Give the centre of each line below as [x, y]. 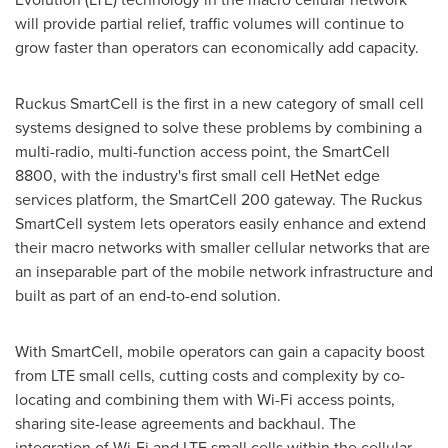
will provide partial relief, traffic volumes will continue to [209, 23]
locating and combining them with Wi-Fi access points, [205, 399]
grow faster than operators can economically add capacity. [217, 47]
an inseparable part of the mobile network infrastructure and [224, 271]
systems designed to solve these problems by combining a [218, 127]
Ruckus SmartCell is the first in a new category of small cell [219, 103]
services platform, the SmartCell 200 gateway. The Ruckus [218, 199]
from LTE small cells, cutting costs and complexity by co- [210, 375]
